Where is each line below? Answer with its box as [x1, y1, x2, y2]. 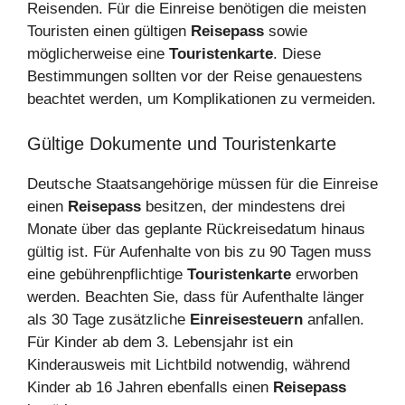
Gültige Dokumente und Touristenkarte [27, 134, 336, 155]
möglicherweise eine [27, 44, 169, 62]
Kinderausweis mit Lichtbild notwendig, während [27, 356, 350, 374]
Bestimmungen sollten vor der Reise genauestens [27, 67, 363, 85]
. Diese [273, 44, 321, 62]
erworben [291, 266, 358, 284]
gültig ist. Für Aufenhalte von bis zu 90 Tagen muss [27, 243, 372, 261]
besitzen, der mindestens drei [141, 198, 345, 216]
